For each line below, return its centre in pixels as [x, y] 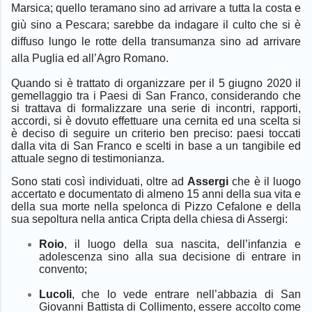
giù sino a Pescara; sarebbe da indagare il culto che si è [156, 24]
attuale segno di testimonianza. [88, 158]
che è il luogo [265, 181]
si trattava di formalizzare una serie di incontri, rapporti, [156, 108]
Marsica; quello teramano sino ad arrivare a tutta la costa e [156, 8]
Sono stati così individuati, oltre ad [100, 181]
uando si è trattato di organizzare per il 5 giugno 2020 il [160, 83]
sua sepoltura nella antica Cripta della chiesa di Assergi [148, 219]
